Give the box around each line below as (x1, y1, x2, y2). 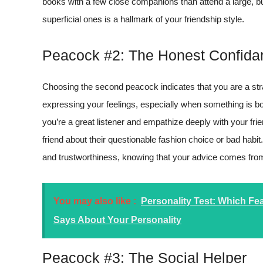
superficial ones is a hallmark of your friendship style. (42, 14, 244, 24)
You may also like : (53, 195, 136, 206)
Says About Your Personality (53, 214, 181, 225)
